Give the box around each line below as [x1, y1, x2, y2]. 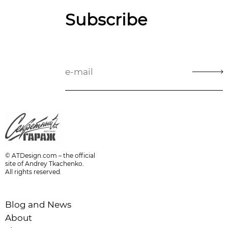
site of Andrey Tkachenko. [5, 159, 84, 167]
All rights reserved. [5, 167, 62, 176]
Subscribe [65, 9, 147, 30]
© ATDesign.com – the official [5, 151, 95, 159]
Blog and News [5, 199, 71, 210]
